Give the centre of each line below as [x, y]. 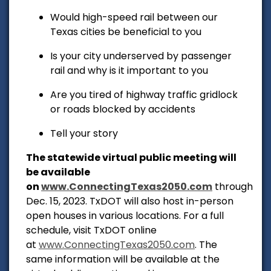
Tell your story [84, 133]
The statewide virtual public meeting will [131, 157]
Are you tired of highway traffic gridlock [144, 94]
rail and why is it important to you [129, 70]
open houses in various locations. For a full [125, 215]
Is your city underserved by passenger [141, 56]
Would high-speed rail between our [134, 17]
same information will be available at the [123, 259]
